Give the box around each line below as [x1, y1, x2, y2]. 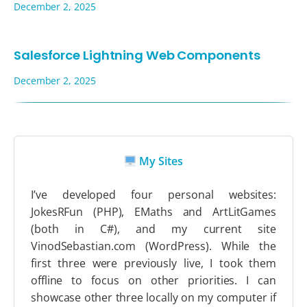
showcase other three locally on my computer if [31, 290, 276, 306]
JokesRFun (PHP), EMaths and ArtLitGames [31, 204, 276, 220]
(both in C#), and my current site [31, 221, 276, 237]
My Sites [136, 153, 183, 169]
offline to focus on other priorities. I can [31, 273, 276, 288]
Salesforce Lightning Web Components [14, 47, 260, 64]
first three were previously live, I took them [31, 256, 276, 271]
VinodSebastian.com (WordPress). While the [31, 238, 276, 254]
